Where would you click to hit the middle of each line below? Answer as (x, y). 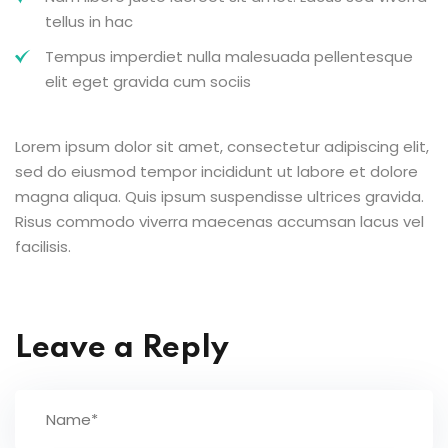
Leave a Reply (122, 348)
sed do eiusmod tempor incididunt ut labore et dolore (216, 171)
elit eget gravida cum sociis (148, 81)
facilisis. (43, 246)
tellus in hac (89, 21)
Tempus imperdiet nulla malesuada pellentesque (229, 56)
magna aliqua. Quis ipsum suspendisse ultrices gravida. (219, 196)
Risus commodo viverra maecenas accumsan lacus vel (219, 221)
